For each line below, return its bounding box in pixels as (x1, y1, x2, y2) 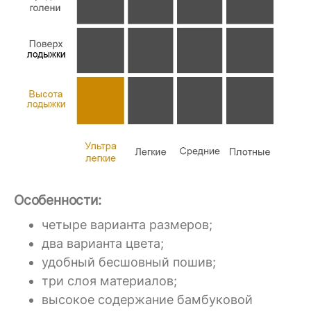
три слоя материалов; (42, 273, 177, 288)
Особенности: (14, 192, 101, 209)
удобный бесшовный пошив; (42, 254, 216, 269)
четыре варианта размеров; (42, 217, 212, 232)
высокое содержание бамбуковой (42, 292, 253, 307)
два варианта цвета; (42, 235, 164, 251)
